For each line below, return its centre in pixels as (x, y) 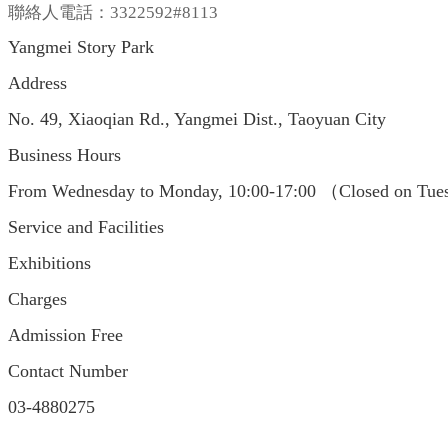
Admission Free (65, 335)
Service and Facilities (86, 227)
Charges (37, 299)
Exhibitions (49, 263)
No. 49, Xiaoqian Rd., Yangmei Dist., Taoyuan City (197, 119)
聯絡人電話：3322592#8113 (113, 13)
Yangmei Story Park (81, 47)
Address (40, 83)
